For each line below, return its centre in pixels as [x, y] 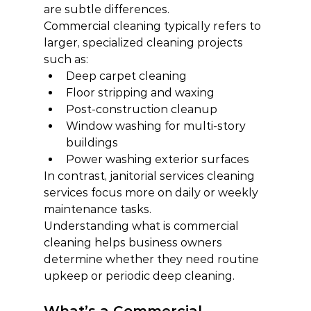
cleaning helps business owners [134, 243]
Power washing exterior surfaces [157, 159]
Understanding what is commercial [142, 226]
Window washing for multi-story [157, 126]
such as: [66, 59]
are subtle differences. [106, 9]
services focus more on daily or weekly [152, 193]
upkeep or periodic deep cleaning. [139, 276]
